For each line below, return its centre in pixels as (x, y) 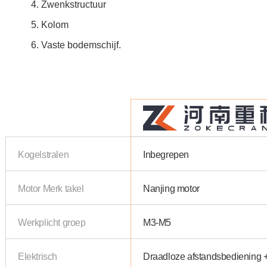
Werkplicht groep (52, 222)
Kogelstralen (44, 154)
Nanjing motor (171, 188)
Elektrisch (38, 256)
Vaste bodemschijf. (81, 44)
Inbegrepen (166, 154)
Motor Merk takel (51, 188)
